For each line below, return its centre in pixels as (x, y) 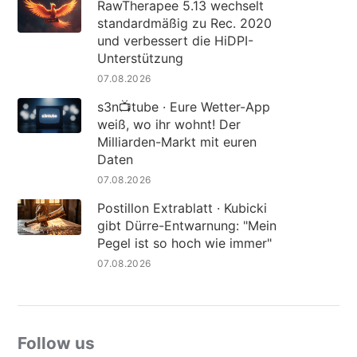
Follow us (56, 343)
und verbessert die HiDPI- (175, 41)
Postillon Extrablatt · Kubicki (182, 208)
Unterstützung (140, 59)
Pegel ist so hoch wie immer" (184, 243)
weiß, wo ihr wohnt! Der (169, 125)
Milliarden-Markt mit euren (177, 142)
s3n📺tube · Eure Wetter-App (183, 107)
